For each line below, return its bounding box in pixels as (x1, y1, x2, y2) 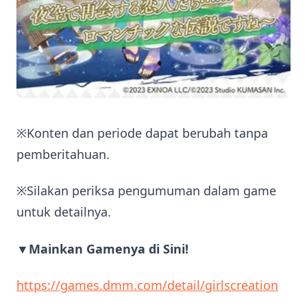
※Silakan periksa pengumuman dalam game (16, 182, 276, 199)
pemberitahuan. (16, 145, 110, 162)
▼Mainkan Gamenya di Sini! (16, 240, 188, 257)
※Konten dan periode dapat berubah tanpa (16, 124, 268, 141)
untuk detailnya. (16, 204, 111, 221)
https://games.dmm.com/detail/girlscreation (16, 277, 278, 294)
